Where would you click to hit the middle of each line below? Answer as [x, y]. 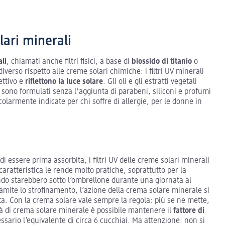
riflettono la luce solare [64, 82]
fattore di [189, 211]
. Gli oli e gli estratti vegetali [150, 82]
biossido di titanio [162, 62]
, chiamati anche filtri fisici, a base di [69, 62]
